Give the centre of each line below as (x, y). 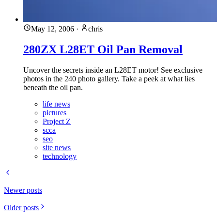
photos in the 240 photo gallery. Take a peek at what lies (109, 79)
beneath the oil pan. (53, 88)
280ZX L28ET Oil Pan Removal (103, 50)
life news (56, 104)
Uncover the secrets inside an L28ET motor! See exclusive (113, 70)
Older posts (21, 208)
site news (57, 148)
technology (60, 156)
